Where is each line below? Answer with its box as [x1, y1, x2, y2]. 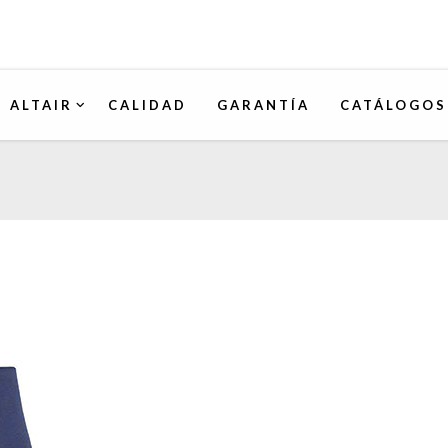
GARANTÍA [217, 97, 310, 113]
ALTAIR [10, 97, 73, 113]
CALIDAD [108, 97, 187, 113]
